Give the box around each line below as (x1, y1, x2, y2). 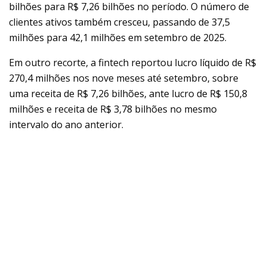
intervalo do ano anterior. (9, 118, 123, 132)
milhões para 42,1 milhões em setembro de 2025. (9, 31, 226, 45)
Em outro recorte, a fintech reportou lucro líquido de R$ (9, 56, 256, 70)
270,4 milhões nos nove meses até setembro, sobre (9, 72, 238, 85)
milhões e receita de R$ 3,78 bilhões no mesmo (9, 103, 217, 116)
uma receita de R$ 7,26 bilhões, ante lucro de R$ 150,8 (9, 87, 247, 101)
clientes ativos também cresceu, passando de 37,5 (9, 15, 230, 29)
